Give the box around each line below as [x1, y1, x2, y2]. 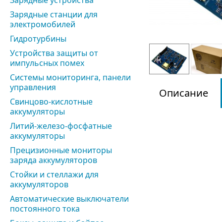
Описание [159, 86, 208, 100]
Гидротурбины [10, 33, 66, 44]
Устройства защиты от [10, 48, 98, 58]
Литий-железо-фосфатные [10, 120, 112, 131]
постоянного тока [10, 203, 80, 214]
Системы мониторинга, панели [10, 72, 131, 83]
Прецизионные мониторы [10, 145, 112, 156]
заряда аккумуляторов [10, 155, 97, 166]
